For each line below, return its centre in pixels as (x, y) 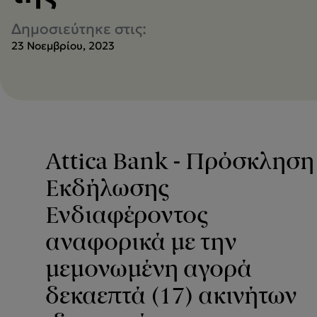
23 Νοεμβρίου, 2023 (63, 46)
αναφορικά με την (141, 242)
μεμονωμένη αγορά (149, 269)
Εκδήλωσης (107, 188)
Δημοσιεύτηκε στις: (79, 29)
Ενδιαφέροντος (127, 215)
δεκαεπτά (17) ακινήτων (171, 296)
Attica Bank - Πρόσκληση (180, 161)
